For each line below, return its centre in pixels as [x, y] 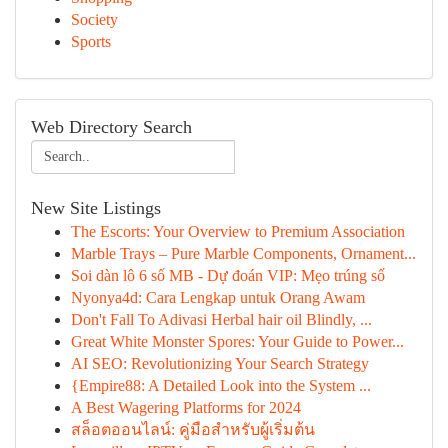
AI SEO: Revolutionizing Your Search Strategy [220, 363]
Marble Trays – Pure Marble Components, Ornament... [243, 253]
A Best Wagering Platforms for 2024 [186, 407]
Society [94, 19]
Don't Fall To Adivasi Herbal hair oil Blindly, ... [221, 319]
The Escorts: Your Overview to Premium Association [238, 231]
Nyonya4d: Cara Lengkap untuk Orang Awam [218, 297]
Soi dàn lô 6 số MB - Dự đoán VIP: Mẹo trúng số [228, 275]
